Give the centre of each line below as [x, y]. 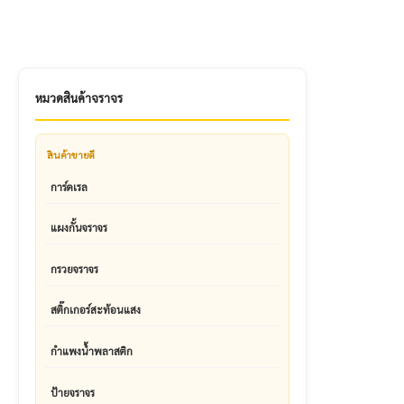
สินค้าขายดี [71, 154]
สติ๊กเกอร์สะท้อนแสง [96, 310]
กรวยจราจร [74, 268]
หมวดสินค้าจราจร [79, 97]
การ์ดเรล [69, 186]
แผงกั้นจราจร [79, 228]
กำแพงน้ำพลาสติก [92, 350]
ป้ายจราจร [73, 392]
